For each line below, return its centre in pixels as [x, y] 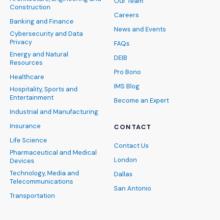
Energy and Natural [39, 54]
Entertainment [32, 97]
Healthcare [27, 77]
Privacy [21, 42]
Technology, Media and [44, 173]
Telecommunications [41, 181]
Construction [30, 7]
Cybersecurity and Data [46, 34]
